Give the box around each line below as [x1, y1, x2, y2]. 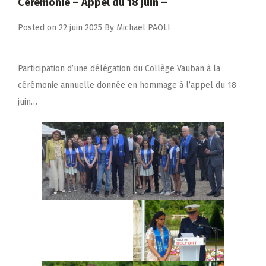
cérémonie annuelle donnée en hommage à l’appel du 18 [18, 80, 236, 90]
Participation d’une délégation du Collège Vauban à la [18, 63, 220, 74]
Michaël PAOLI [116, 22, 170, 33]
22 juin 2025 [59, 22, 102, 33]
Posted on [18, 22, 59, 33]
